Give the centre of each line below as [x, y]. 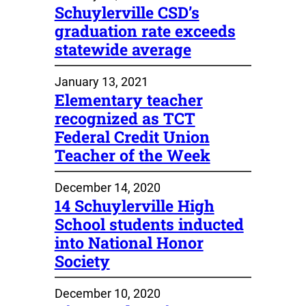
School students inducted [149, 224]
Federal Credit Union [132, 136]
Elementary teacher [128, 99]
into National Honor [129, 242]
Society [82, 261]
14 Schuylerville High [134, 205]
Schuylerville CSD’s [127, 12]
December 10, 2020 [107, 293]
